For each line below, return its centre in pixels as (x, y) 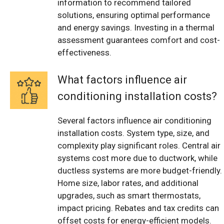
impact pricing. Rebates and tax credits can (138, 208)
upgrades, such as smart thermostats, (129, 196)
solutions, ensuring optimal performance (134, 15)
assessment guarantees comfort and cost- (139, 40)
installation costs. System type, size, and (133, 133)
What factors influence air (122, 80)
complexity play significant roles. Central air (139, 146)
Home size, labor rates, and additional (128, 183)
